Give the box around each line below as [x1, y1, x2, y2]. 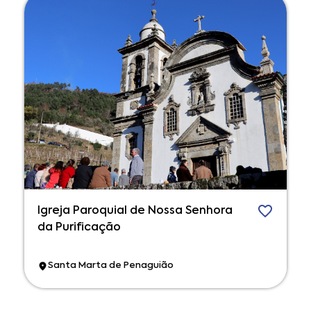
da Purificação [37, 221, 121, 233]
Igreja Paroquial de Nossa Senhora [37, 205, 233, 217]
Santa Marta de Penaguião [48, 261, 174, 271]
